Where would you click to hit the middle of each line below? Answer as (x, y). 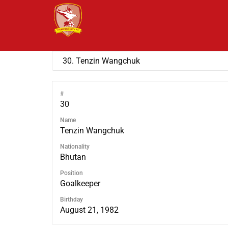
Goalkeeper (80, 183)
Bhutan (73, 157)
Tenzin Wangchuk (92, 131)
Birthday (72, 199)
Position (72, 173)
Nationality (75, 147)
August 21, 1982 (89, 210)
